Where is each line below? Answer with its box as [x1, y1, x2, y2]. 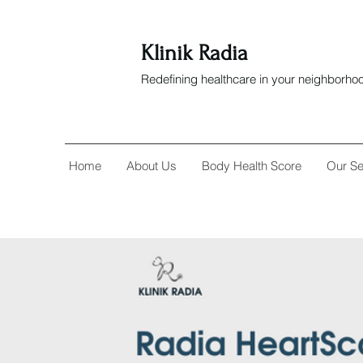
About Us [126, 158, 177, 173]
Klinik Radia [141, 41, 254, 66]
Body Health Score [202, 158, 301, 173]
